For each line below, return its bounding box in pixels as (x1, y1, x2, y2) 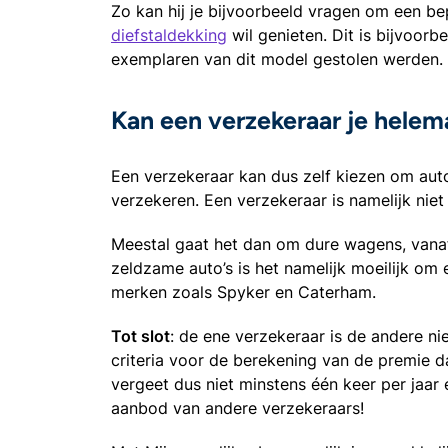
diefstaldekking (111, 24, 227, 45)
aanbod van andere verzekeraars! (111, 397, 364, 418)
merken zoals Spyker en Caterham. (111, 281, 376, 302)
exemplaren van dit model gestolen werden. (111, 48, 443, 69)
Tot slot (111, 325, 170, 346)
